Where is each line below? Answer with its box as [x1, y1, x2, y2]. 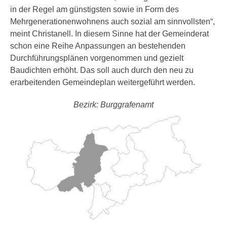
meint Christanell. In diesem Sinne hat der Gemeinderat [10, 29, 209, 38]
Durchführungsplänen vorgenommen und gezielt [10, 54, 183, 62]
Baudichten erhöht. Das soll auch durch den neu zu [10, 66, 194, 74]
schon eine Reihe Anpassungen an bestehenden [10, 42, 185, 50]
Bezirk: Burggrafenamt [73, 100, 154, 109]
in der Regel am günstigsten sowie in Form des [10, 5, 179, 14]
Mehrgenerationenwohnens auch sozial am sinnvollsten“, [10, 17, 215, 26]
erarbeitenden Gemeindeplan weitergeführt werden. [10, 78, 195, 87]
